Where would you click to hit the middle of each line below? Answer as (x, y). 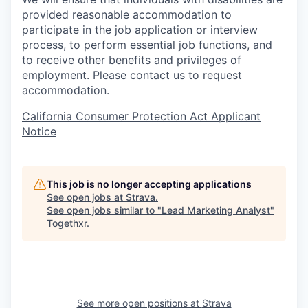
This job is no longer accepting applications (149, 184)
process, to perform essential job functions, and (147, 44)
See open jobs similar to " (104, 210)
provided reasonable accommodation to (127, 14)
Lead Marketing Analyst (216, 210)
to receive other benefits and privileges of (132, 59)
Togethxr (67, 223)
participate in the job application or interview (140, 29)
